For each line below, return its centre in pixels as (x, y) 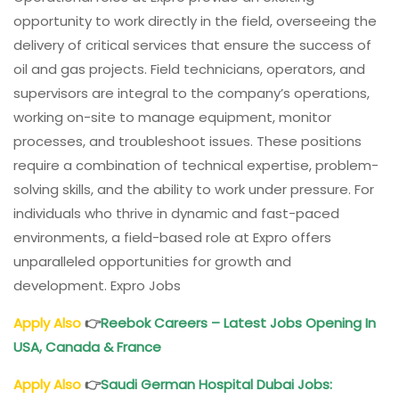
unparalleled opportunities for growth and (152, 262)
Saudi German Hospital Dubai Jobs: (216, 385)
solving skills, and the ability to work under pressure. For (194, 190)
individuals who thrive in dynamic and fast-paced (176, 214)
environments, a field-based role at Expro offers (172, 238)
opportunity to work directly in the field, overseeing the (195, 21)
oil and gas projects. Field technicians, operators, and (189, 69)
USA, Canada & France (89, 347)
